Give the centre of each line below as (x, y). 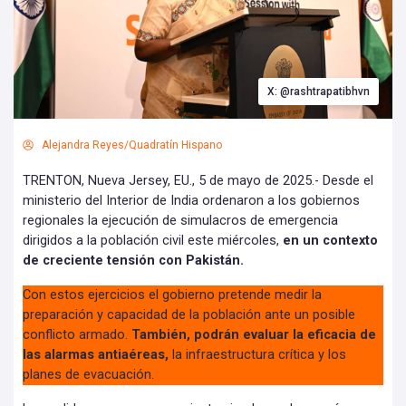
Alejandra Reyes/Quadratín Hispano (132, 145)
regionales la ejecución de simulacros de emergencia (180, 221)
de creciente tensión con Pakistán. (133, 261)
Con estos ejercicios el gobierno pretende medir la (172, 295)
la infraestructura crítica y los (257, 355)
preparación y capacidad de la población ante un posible (189, 315)
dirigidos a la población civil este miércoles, (153, 241)
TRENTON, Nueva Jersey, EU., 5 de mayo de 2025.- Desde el (198, 181)
